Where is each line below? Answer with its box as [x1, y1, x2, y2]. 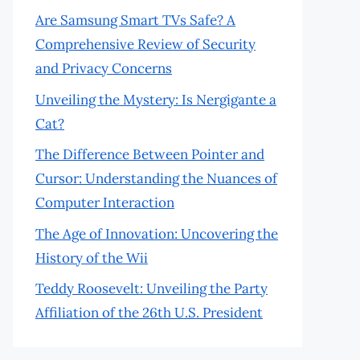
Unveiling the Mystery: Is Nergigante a [35, 90, 276, 108]
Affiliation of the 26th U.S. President [35, 304, 263, 321]
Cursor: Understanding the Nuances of [35, 170, 277, 187]
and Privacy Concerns [35, 59, 172, 77]
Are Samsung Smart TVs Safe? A [35, 11, 235, 29]
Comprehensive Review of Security [35, 35, 256, 53]
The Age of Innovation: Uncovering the [35, 224, 278, 243]
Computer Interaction [35, 194, 174, 211]
